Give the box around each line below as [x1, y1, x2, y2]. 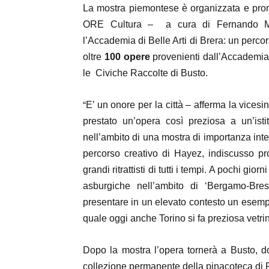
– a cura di [148, 19, 217, 29]
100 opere [104, 52, 153, 62]
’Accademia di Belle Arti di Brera [85, 35, 223, 46]
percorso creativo [83, 148, 162, 159]
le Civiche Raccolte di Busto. [83, 68, 208, 78]
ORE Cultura [83, 19, 148, 29]
